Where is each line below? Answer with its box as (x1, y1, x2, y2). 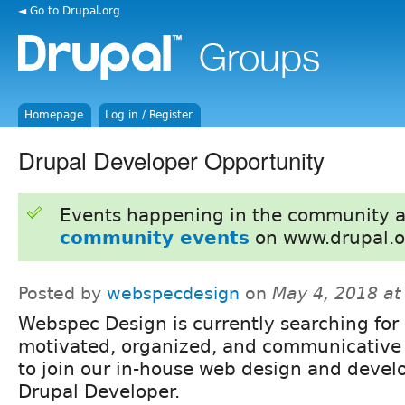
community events (59, 226, 250, 249)
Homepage (24, 108, 84, 121)
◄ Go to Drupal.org (18, 4, 120, 17)
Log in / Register (105, 108, 193, 121)
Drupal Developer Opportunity (18, 142, 325, 176)
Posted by (18, 283, 107, 303)
